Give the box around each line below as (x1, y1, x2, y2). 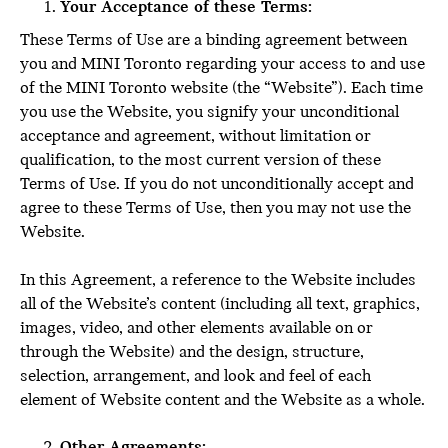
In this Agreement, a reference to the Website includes (20, 271, 416, 290)
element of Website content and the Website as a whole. (20, 391, 425, 410)
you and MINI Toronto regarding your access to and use (20, 55, 425, 74)
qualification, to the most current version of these (20, 151, 381, 170)
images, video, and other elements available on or (20, 319, 373, 338)
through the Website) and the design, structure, (20, 343, 364, 362)
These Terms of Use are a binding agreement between (20, 31, 407, 50)
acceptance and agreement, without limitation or (20, 127, 371, 146)
